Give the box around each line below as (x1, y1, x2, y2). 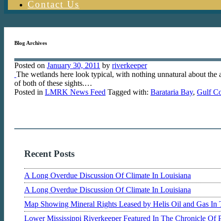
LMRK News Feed (45, 87, 106, 96)
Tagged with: (106, 87, 150, 96)
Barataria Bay (150, 87, 193, 96)
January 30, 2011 (47, 61, 100, 70)
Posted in (14, 87, 45, 96)
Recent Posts (24, 148, 74, 159)
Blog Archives (14, 39, 47, 46)
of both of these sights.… (14, 78, 92, 87)
